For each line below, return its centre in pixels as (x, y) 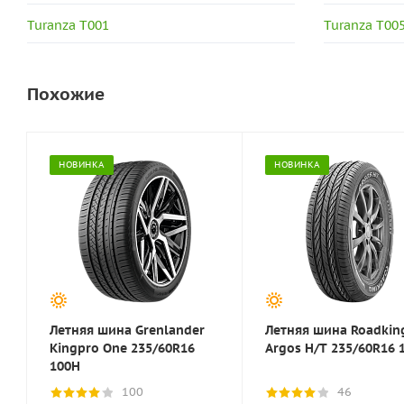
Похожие (66, 94)
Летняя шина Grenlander (127, 331)
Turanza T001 (68, 26)
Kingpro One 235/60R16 (122, 349)
